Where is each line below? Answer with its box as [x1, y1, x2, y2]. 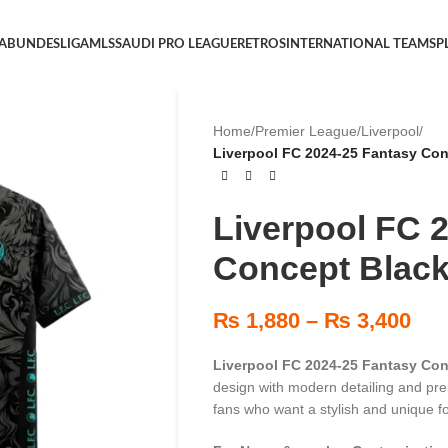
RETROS [237, 38, 287, 51]
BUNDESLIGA [7, 38, 90, 51]
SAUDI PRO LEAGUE [115, 38, 238, 51]
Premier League [254, 123, 357, 139]
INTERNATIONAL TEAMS [286, 38, 437, 51]
